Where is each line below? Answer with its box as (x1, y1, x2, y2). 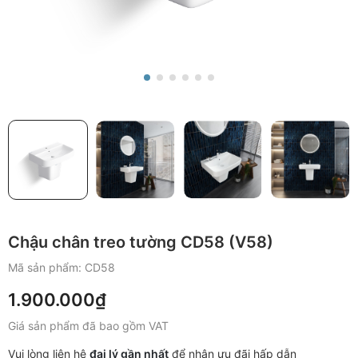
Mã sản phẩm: (8, 260, 85, 274)
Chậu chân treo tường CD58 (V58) (8, 232, 273, 252)
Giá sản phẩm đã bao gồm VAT (8, 318, 169, 332)
